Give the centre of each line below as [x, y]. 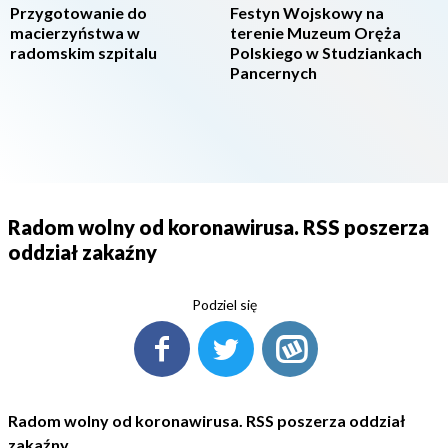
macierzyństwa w [75, 32]
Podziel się [224, 304]
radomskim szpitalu [83, 52]
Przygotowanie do [78, 12]
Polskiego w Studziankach [326, 52]
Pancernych [273, 72]
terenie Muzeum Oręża [315, 32]
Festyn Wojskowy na [307, 12]
